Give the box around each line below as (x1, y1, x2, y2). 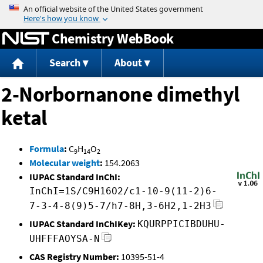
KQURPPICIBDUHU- (137, 218, 225, 230)
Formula (29, 143, 64, 155)
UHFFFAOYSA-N (29, 233, 100, 245)
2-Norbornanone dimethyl (1, 81, 240, 108)
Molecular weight (29, 157, 100, 169)
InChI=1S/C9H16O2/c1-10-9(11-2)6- (29, 186, 217, 197)
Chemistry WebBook (52, 29, 174, 48)
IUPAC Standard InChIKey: (29, 218, 136, 230)
